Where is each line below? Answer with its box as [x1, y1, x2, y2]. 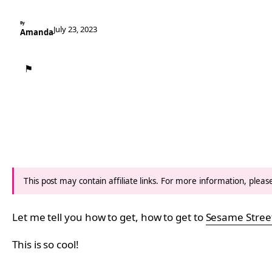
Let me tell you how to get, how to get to [12, 209, 206, 224]
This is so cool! [12, 237, 79, 251]
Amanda [20, 27, 53, 38]
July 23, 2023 [53, 24, 97, 35]
